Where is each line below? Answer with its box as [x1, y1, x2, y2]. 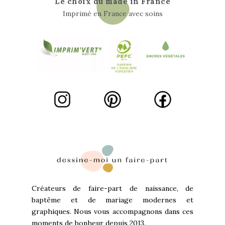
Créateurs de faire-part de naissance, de [31, 184, 194, 193]
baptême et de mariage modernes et [31, 195, 194, 205]
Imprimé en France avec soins [62, 9, 163, 18]
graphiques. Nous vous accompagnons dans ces [31, 207, 194, 216]
